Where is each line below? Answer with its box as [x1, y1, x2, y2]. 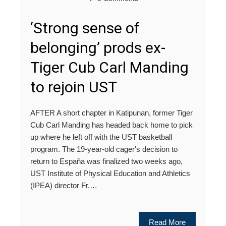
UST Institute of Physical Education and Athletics [30, 169, 190, 178]
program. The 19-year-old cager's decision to [30, 145, 178, 154]
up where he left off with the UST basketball [30, 133, 172, 142]
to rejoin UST [30, 78, 117, 96]
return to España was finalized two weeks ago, [30, 157, 183, 166]
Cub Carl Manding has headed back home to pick [30, 121, 193, 130]
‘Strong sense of [30, 19, 140, 37]
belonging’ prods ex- [30, 39, 165, 57]
